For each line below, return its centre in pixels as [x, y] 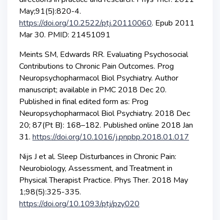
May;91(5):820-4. [50, 11]
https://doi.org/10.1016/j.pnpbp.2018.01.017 [111, 137]
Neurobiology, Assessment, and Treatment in [96, 168]
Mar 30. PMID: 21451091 [65, 35]
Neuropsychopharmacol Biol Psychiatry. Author [99, 78]
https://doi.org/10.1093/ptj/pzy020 [79, 204]
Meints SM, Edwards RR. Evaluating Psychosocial [104, 54]
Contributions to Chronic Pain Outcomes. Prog [96, 66]
